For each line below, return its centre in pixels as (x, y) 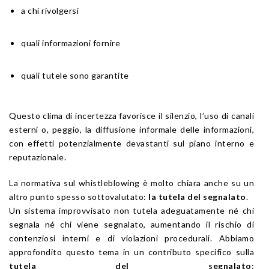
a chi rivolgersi (50, 11)
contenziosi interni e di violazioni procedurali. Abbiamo (131, 238)
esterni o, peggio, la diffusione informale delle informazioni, (131, 130)
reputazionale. (38, 157)
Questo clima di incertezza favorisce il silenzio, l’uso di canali (131, 116)
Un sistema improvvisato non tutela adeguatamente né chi (131, 211)
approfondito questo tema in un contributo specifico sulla (131, 252)
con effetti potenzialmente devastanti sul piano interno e (131, 144)
